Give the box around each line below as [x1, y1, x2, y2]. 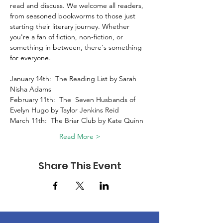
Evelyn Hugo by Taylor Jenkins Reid [10, 106, 121, 114]
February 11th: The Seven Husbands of [10, 95, 137, 104]
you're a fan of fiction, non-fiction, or [10, 32, 125, 41]
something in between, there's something [10, 43, 144, 52]
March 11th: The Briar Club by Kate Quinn [10, 116, 145, 125]
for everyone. [10, 53, 53, 62]
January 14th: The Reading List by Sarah [10, 74, 138, 83]
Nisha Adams [10, 85, 53, 94]
